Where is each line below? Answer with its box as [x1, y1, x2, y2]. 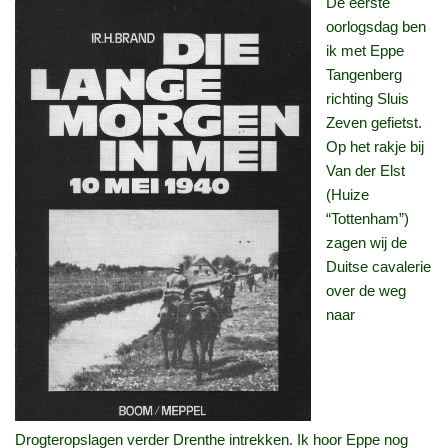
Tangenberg [326, 66, 402, 84]
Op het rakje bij [326, 138, 424, 156]
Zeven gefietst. [326, 114, 422, 132]
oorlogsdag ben [326, 18, 426, 36]
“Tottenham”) [326, 210, 409, 228]
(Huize [326, 186, 369, 204]
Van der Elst [326, 162, 405, 180]
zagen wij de [326, 234, 407, 252]
